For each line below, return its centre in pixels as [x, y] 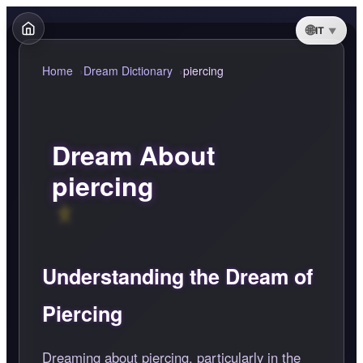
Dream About [134, 154]
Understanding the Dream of [177, 276]
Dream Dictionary [128, 70]
